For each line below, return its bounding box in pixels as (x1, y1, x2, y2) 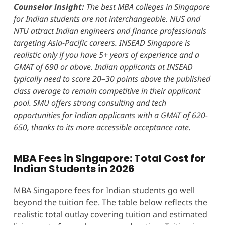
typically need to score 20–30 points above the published (13, 73, 210, 84)
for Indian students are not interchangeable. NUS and (13, 13, 200, 24)
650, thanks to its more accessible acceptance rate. (13, 121, 191, 133)
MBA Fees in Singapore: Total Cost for (13, 151, 205, 165)
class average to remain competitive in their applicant (13, 85, 200, 96)
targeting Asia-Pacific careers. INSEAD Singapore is (13, 37, 190, 48)
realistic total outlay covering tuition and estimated (13, 208, 207, 220)
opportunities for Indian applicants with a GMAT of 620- (13, 109, 208, 121)
